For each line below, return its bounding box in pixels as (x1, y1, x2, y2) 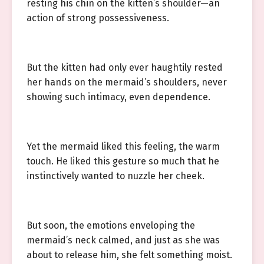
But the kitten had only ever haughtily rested (27, 62, 223, 73)
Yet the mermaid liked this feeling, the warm (27, 141, 220, 152)
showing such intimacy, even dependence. (27, 91, 210, 103)
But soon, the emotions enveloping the (27, 220, 195, 231)
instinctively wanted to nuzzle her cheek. (27, 170, 204, 181)
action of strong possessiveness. (27, 12, 169, 24)
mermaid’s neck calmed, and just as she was (27, 235, 220, 246)
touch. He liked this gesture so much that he (27, 156, 219, 167)
